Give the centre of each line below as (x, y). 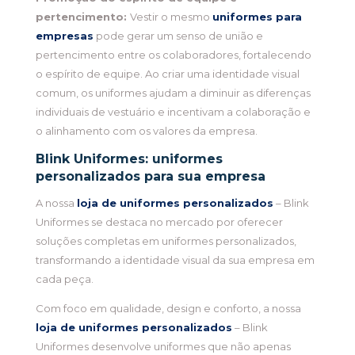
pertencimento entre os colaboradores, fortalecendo (173, 55)
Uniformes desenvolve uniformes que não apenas (163, 347)
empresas (64, 36)
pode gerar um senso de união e (178, 36)
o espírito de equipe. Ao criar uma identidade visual (167, 74)
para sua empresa (204, 177)
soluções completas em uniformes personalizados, (166, 241)
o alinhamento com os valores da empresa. (146, 131)
